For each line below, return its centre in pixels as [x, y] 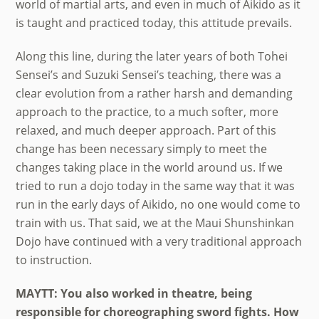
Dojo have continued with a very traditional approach [159, 241]
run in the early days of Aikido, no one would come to [158, 204]
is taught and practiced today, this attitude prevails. [154, 23]
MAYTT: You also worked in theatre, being [134, 293]
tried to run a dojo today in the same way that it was [156, 185]
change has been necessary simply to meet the [142, 148]
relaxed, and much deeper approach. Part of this [146, 130]
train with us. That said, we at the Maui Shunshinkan [155, 223]
